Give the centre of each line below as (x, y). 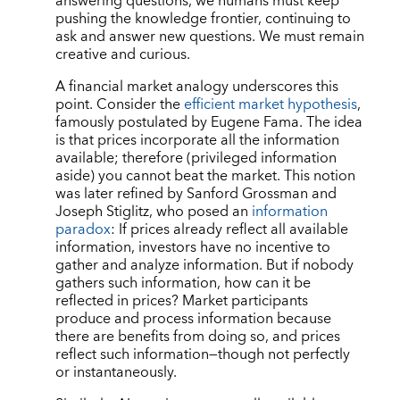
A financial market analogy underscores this (196, 86)
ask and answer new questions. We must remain (209, 36)
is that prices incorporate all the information (197, 140)
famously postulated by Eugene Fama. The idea (208, 122)
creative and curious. (122, 54)
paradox (83, 229)
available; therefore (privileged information (196, 158)
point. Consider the (119, 104)
